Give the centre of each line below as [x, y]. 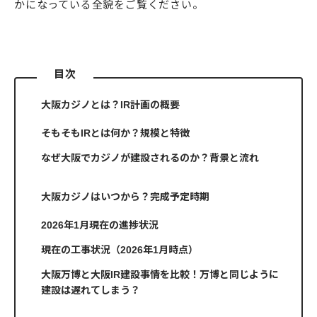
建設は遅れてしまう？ [91, 290]
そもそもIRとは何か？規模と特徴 [115, 133]
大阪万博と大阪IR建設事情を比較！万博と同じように [160, 275]
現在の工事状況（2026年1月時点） [120, 250]
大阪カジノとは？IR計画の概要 [110, 105]
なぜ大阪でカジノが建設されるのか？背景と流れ [150, 158]
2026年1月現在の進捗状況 [100, 225]
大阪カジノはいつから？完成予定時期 [125, 197]
